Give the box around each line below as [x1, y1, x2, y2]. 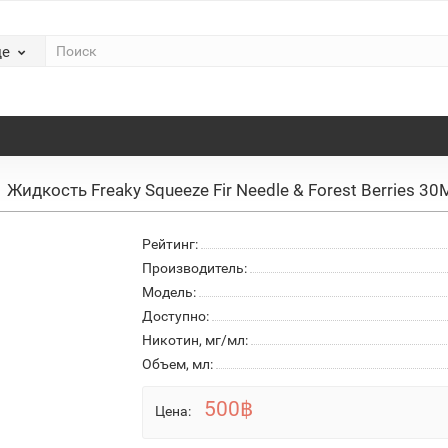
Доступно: [141, 307, 209, 324]
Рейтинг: [141, 235, 198, 252]
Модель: [141, 283, 196, 300]
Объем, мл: [141, 355, 213, 372]
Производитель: [141, 259, 247, 276]
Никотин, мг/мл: [141, 331, 248, 348]
